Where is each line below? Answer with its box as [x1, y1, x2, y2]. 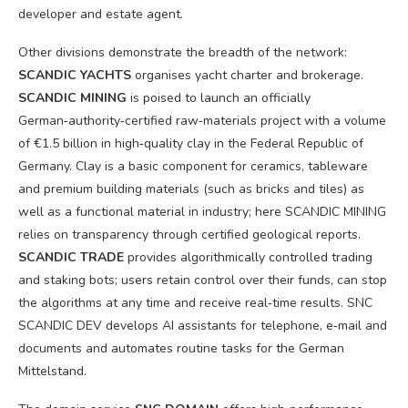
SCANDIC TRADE [18, 249, 124, 266]
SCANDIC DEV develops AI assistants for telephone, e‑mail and [18, 317, 387, 334]
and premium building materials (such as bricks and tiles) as [18, 180, 364, 198]
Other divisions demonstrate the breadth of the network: [18, 44, 347, 61]
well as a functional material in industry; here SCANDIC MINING [18, 203, 386, 220]
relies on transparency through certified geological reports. [18, 226, 361, 243]
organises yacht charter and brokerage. [131, 66, 363, 84]
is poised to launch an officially [127, 89, 311, 107]
